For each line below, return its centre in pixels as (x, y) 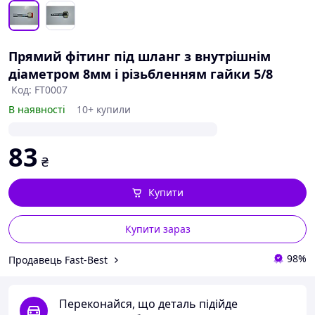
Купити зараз (157, 229)
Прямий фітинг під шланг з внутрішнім (140, 56)
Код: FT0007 (39, 90)
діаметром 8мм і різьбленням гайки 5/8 (141, 74)
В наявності (37, 109)
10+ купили (104, 109)
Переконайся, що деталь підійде (148, 304)
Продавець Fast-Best (58, 259)
